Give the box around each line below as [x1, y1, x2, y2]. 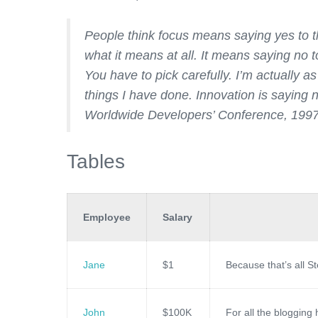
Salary [163, 212, 192, 223]
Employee [83, 212, 131, 223]
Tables [67, 150, 125, 172]
